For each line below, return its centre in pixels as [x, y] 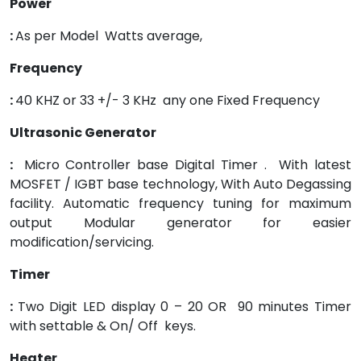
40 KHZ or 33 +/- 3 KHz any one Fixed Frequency [168, 100]
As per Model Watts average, [109, 36]
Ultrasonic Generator [95, 133]
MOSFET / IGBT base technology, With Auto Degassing [180, 184]
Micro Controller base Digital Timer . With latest [188, 165]
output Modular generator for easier [180, 223]
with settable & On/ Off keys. [103, 326]
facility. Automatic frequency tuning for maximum [180, 203]
